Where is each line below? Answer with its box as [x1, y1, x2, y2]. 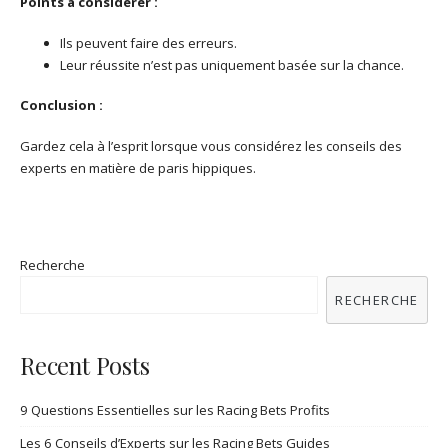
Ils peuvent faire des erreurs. [60, 33, 237, 52]
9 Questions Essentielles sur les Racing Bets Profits [20, 401, 330, 420]
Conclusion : [20, 96, 103, 115]
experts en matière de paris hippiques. [20, 159, 256, 178]
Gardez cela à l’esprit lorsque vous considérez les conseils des [20, 137, 402, 156]
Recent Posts [20, 350, 150, 382]
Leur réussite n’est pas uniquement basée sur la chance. [60, 55, 404, 74]
